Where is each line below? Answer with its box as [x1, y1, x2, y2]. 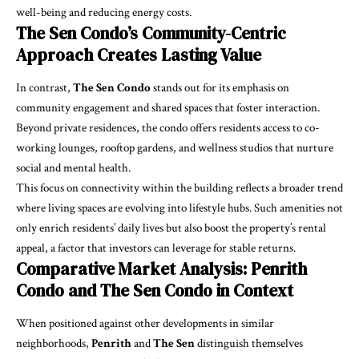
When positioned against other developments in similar [16, 316, 274, 332]
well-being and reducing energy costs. [16, 4, 192, 20]
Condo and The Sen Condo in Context [16, 278, 293, 302]
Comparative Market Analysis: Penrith [16, 256, 307, 280]
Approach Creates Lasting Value [16, 42, 261, 67]
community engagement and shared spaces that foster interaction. [16, 99, 320, 115]
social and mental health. [16, 159, 131, 175]
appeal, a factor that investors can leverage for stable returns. [16, 240, 296, 256]
